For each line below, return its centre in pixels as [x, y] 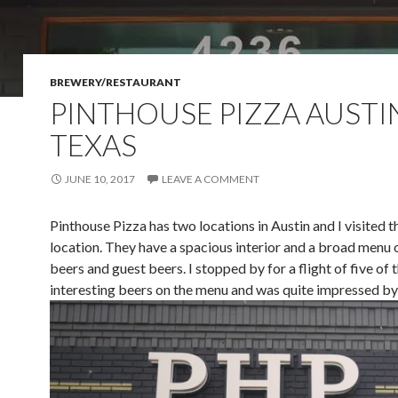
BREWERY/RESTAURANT [115, 82]
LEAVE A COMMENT [211, 179]
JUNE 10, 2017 [100, 179]
